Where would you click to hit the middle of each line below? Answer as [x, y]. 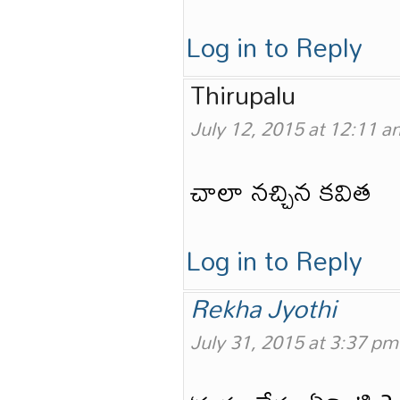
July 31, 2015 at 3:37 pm [294, 342]
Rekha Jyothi [263, 308]
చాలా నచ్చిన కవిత [281, 191]
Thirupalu [243, 95]
